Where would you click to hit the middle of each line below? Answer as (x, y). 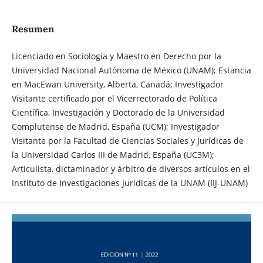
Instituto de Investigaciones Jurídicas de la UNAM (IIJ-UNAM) (129, 183)
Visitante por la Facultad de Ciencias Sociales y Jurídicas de (127, 141)
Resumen (33, 29)
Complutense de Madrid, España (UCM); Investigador (115, 127)
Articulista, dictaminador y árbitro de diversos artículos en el (131, 169)
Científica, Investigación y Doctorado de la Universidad (118, 113)
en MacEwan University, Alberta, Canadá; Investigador (117, 85)
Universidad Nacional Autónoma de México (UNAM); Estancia (131, 70)
